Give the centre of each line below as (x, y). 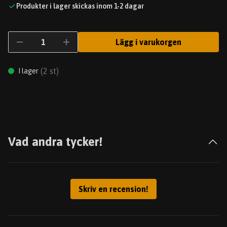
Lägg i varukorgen (148, 42)
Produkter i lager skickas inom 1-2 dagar (80, 6)
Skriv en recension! (113, 189)
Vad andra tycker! (55, 142)
